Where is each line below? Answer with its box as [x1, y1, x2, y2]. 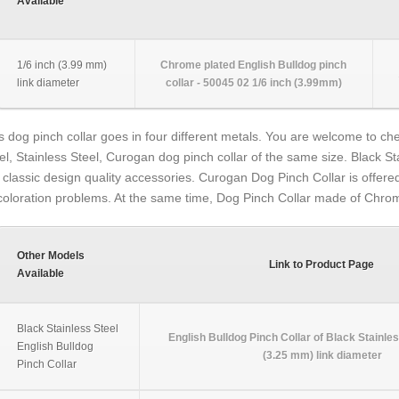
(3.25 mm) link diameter [262, 348, 382, 362]
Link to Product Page [269, 257, 374, 271]
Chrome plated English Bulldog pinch [160, 58, 346, 71]
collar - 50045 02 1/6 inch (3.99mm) [165, 76, 342, 89]
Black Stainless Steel [16, 322, 118, 335]
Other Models [16, 248, 85, 262]
